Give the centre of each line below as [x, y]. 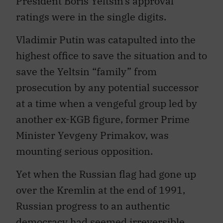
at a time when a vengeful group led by [107, 104]
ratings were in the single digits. [91, 16]
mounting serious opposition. [84, 151]
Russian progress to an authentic [93, 206]
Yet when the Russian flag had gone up [106, 174]
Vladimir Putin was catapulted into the [106, 40]
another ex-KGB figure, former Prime [103, 119]
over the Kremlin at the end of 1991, [101, 190]
